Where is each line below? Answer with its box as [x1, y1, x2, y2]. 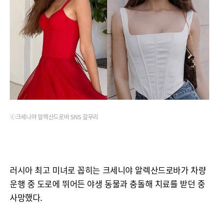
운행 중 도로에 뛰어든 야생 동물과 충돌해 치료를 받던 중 [10, 177, 205, 190]
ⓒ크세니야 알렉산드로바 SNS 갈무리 [10, 112, 98, 121]
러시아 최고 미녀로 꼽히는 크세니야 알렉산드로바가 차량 [10, 164, 206, 176]
